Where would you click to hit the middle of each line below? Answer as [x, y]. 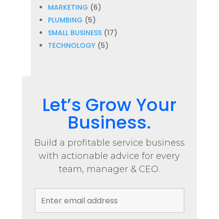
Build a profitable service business [109, 143]
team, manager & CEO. [109, 169]
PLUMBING [65, 20]
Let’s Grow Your [109, 105]
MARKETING [68, 7]
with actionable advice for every [109, 156]
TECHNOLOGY [71, 45]
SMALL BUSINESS [75, 33]
